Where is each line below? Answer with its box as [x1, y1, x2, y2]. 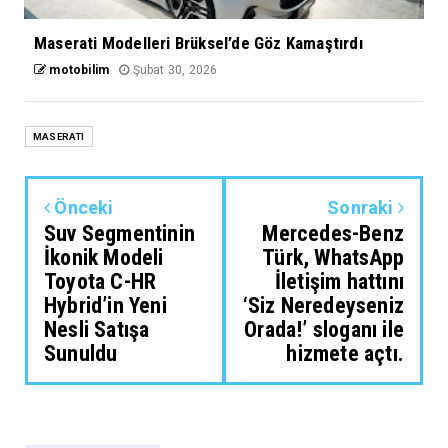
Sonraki [327, 197, 398, 219]
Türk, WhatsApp [262, 245, 404, 271]
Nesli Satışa [44, 317, 150, 343]
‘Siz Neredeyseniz [242, 293, 404, 319]
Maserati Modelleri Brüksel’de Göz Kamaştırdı [34, 33, 363, 54]
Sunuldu [44, 341, 118, 367]
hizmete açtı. [286, 341, 404, 367]
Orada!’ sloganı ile [244, 317, 404, 343]
